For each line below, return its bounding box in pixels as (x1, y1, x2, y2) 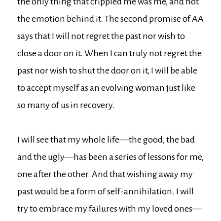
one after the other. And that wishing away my (17, 169, 193, 180)
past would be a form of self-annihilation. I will (17, 186, 194, 197)
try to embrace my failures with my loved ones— (17, 204, 202, 214)
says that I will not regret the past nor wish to (17, 31, 185, 41)
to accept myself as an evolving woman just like (17, 83, 195, 93)
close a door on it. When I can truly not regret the (17, 48, 202, 59)
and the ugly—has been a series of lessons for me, (17, 152, 204, 162)
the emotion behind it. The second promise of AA (17, 14, 204, 24)
